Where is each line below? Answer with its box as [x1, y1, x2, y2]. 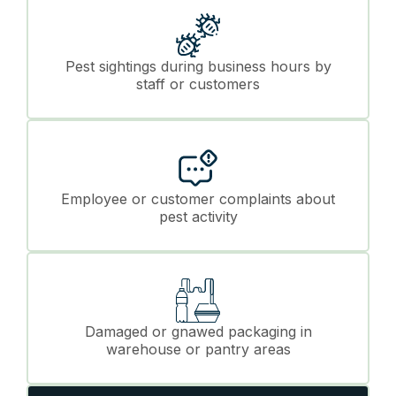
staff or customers [136, 74, 260, 93]
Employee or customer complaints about [61, 189, 335, 208]
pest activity [158, 207, 238, 225]
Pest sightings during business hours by [65, 57, 331, 75]
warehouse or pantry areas [105, 339, 291, 358]
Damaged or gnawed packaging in [84, 322, 312, 340]
